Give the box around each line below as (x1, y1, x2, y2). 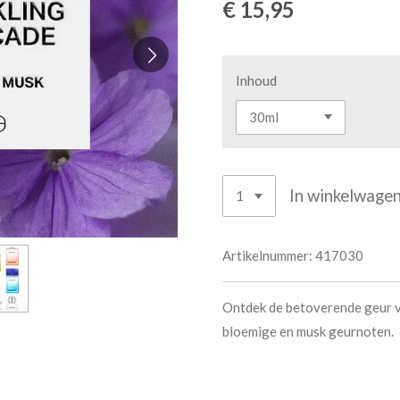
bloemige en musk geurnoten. (222, 322, 394, 339)
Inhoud (236, 72, 277, 88)
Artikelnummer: (222, 246, 312, 263)
